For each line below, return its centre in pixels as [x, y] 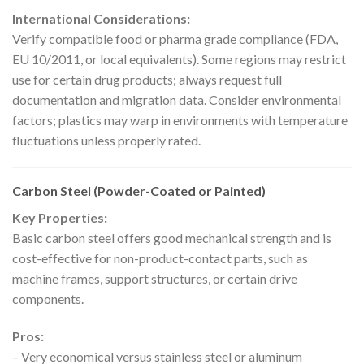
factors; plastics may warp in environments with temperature [180, 120]
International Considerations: [101, 19]
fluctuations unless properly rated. [106, 141]
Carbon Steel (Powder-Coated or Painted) [139, 191]
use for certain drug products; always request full [147, 80]
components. [48, 299]
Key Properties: [60, 218]
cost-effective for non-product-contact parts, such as [160, 258]
